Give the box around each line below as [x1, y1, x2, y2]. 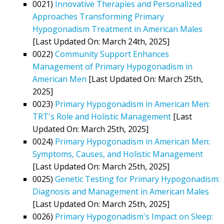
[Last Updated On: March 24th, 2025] [32, 35, 169, 47]
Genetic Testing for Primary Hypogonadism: [55, 173, 219, 184]
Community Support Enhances [55, 48, 169, 59]
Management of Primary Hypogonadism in [32, 60, 192, 72]
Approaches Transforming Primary [32, 10, 164, 22]
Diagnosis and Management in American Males [32, 185, 209, 197]
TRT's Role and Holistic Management [32, 110, 171, 122]
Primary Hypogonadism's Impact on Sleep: [55, 210, 213, 222]
